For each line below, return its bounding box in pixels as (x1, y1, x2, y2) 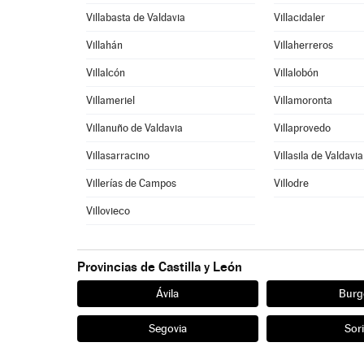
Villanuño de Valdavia (86, 122, 184, 134)
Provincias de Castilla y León (76, 259, 242, 275)
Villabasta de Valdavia (86, 11, 186, 24)
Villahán (86, 39, 123, 51)
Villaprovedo (274, 122, 331, 134)
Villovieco (86, 205, 131, 217)
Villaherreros (274, 39, 334, 51)
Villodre (274, 177, 310, 189)
